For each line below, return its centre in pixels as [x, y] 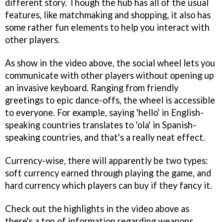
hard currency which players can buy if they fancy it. [109, 185]
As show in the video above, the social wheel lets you [110, 63]
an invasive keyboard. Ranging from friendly [92, 88]
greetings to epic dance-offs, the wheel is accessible [110, 100]
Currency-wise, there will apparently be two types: [107, 161]
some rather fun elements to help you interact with [107, 28]
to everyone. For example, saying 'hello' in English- [104, 113]
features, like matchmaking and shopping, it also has [108, 15]
